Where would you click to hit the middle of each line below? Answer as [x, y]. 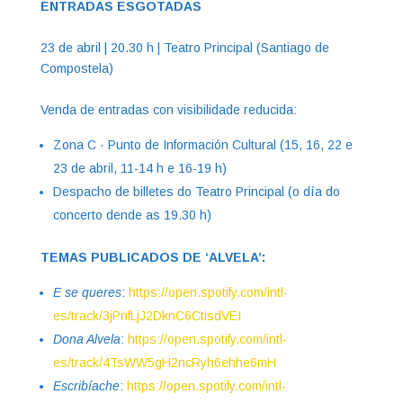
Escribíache [86, 385]
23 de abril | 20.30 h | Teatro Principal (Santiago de [184, 47]
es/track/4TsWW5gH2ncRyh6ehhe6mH [164, 362]
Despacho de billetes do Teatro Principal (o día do [196, 191]
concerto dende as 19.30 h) [132, 215]
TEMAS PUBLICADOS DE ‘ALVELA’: [156, 257]
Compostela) [78, 68]
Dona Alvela [86, 339]
